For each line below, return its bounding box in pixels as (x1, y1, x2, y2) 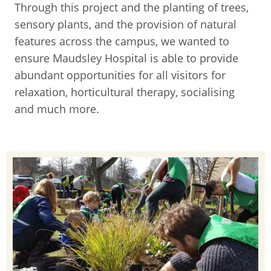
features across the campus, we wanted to (15, 33, 229, 48)
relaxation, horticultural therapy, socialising (15, 84, 235, 99)
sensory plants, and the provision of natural (15, 16, 237, 31)
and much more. (15, 101, 99, 116)
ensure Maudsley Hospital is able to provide (15, 50, 238, 65)
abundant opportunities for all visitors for (15, 67, 226, 82)
